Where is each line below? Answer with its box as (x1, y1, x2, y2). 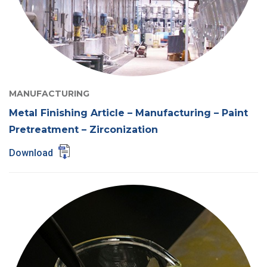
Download (9, 147, 55, 159)
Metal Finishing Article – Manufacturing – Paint (9, 107, 248, 119)
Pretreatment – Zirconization (9, 123, 158, 135)
